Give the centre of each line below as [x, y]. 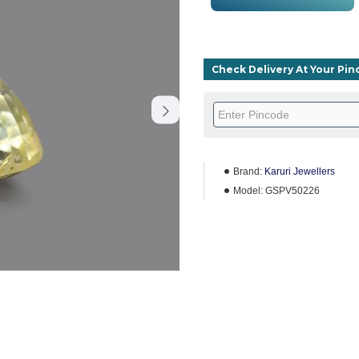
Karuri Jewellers [300, 171]
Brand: [248, 171]
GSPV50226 [292, 191]
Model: [248, 191]
